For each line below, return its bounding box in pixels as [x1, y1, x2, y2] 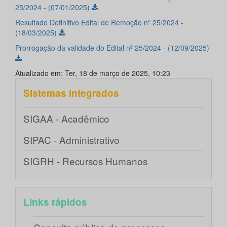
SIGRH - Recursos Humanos [23, 154, 147, 168]
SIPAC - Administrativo [23, 133, 120, 147]
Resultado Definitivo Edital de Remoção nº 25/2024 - [15, 17, 183, 28]
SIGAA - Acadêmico [23, 111, 109, 126]
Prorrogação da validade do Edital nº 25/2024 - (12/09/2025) [15, 43, 209, 53]
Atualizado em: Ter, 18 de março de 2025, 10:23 [15, 68, 170, 79]
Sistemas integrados [23, 86, 119, 100]
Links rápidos [23, 195, 87, 209]
